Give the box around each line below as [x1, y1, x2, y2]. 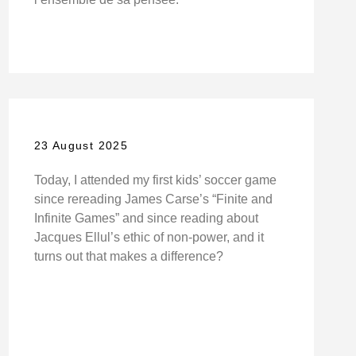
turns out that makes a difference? [33, 249, 223, 263]
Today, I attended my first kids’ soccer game [33, 172, 277, 187]
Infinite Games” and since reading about [33, 211, 258, 225]
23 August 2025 [33, 138, 129, 152]
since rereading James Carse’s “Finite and [33, 192, 273, 206]
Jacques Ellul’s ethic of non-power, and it [33, 230, 264, 244]
